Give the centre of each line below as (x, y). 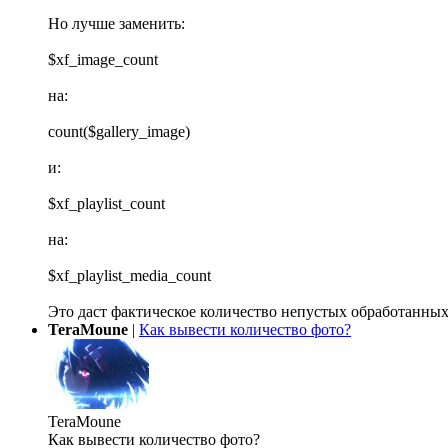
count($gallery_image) (119, 132)
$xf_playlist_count (106, 204)
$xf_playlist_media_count (129, 276)
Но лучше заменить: (116, 24)
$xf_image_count (103, 60)
